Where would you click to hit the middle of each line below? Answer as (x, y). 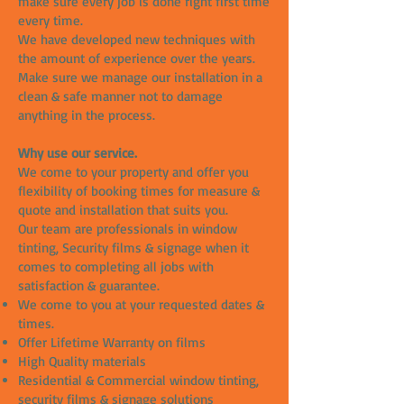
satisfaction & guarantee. (89, 285)
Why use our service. (78, 153)
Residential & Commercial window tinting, (138, 380)
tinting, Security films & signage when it (133, 248)
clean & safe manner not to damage (120, 96)
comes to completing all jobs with (116, 266)
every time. (50, 20)
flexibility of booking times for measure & (139, 191)
